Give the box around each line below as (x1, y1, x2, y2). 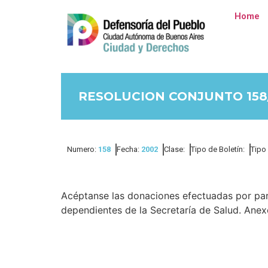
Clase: (164, 145, 185, 154)
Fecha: (117, 145, 141, 154)
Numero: (67, 145, 98, 154)
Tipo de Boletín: (191, 145, 245, 154)
